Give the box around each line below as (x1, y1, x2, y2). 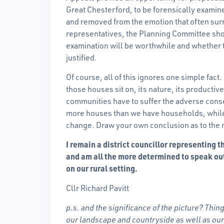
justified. (66, 52, 97, 62)
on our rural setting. (66, 163, 137, 173)
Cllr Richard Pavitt (66, 182, 129, 193)
